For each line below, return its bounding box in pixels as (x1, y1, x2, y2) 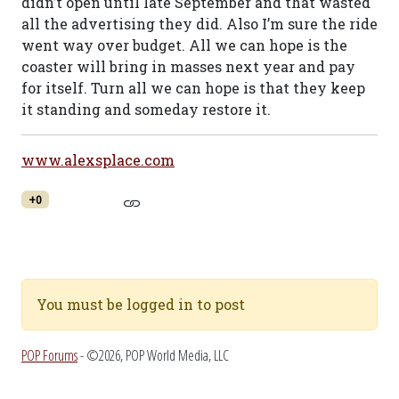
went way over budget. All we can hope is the (21, 36, 347, 54)
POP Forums (21, 346, 77, 365)
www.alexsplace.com (21, 151, 175, 169)
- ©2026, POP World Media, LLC (77, 346, 229, 365)
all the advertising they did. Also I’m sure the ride (21, 14, 378, 33)
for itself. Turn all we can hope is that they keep (21, 78, 365, 97)
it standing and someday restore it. (21, 100, 271, 118)
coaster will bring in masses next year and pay (21, 57, 355, 76)
